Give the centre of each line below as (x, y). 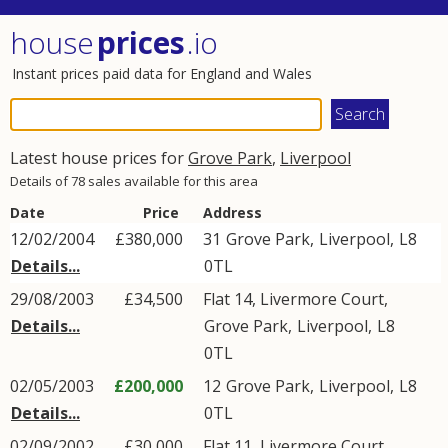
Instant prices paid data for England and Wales (162, 73)
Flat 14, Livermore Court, (295, 299)
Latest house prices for (99, 158)
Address (232, 212)
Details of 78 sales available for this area (134, 181)
